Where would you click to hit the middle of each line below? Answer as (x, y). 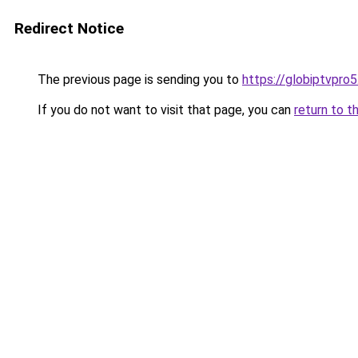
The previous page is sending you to (138, 80)
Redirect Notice (69, 28)
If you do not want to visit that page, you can (164, 110)
